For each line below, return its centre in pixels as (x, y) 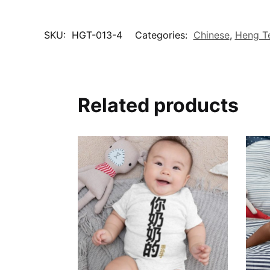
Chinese (211, 35)
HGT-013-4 (97, 35)
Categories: (162, 35)
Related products (158, 105)
